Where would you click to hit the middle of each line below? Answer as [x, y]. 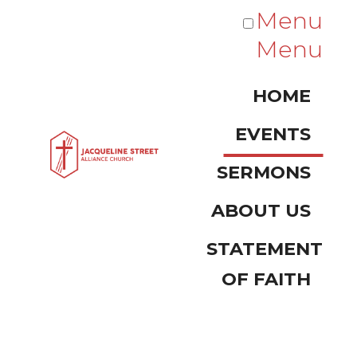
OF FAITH [266, 279]
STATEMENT [265, 249]
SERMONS [264, 172]
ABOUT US [261, 210]
